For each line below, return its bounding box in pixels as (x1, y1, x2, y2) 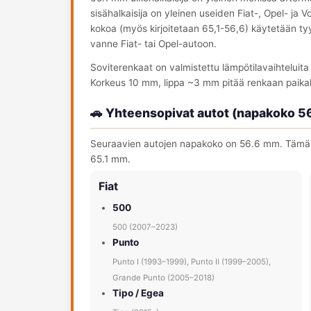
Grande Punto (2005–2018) (112, 273, 215, 283)
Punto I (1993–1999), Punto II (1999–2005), (112, 257, 271, 267)
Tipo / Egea (112, 287, 164, 299)
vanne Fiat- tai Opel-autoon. (90, 38, 217, 49)
